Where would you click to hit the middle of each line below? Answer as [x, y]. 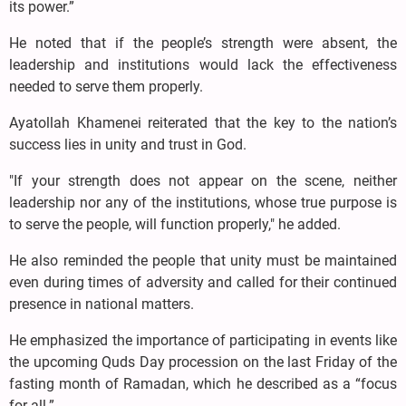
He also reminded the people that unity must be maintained [203, 260]
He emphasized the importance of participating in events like [203, 340]
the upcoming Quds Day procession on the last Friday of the [203, 362]
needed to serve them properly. [106, 86]
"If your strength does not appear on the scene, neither [203, 180]
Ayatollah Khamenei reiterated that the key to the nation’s [203, 122]
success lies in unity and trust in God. [128, 144]
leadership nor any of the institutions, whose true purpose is [203, 202]
